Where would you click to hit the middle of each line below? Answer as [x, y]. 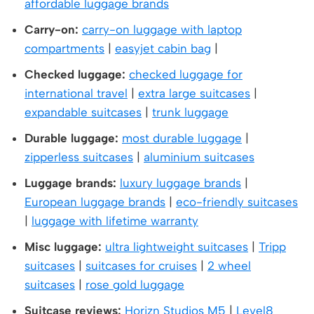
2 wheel [229, 266]
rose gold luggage [135, 285]
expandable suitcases [83, 112]
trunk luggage [190, 112]
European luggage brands [95, 202]
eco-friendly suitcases [237, 202]
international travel [76, 94]
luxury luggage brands [180, 183]
